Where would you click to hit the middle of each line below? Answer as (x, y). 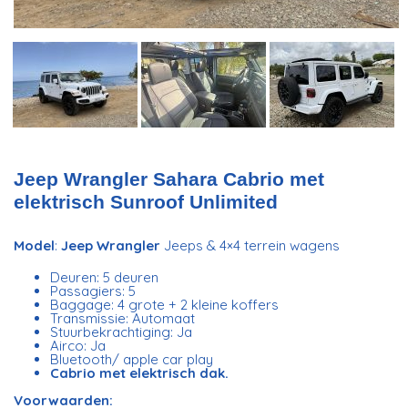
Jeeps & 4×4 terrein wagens (250, 246)
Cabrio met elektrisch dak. (140, 373)
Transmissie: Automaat (123, 318)
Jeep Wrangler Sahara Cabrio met (169, 179)
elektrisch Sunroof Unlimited (146, 202)
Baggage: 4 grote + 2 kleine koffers (165, 305)
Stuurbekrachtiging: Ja (122, 332)
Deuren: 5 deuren (105, 277)
